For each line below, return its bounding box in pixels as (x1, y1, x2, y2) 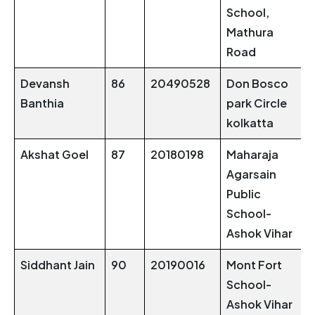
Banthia (20, 96, 64, 111)
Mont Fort (226, 257, 282, 273)
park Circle (226, 96, 287, 111)
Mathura (226, 25, 274, 40)
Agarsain (226, 167, 276, 182)
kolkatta (226, 115, 274, 131)
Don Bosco (226, 76, 288, 91)
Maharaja (226, 147, 278, 162)
